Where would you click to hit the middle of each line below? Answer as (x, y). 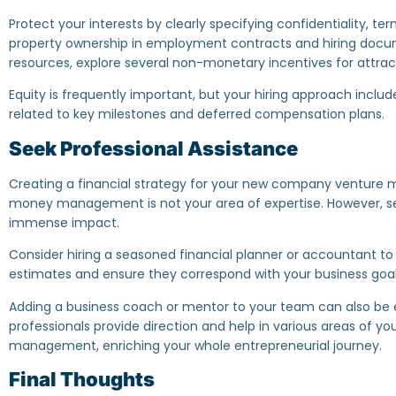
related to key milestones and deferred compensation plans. (197, 114)
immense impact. (64, 222)
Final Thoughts (82, 380)
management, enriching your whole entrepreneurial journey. (195, 345)
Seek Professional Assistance (153, 148)
